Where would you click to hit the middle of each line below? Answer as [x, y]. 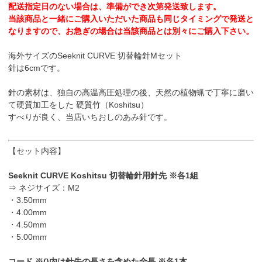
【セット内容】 [37, 151]
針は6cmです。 [37, 68]
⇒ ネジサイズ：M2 [44, 188]
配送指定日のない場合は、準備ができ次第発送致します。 [115, 7]
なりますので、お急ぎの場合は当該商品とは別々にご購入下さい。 [131, 31]
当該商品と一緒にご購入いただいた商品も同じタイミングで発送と [131, 19]
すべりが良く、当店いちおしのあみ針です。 [90, 117]
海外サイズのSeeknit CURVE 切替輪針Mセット [95, 56]
